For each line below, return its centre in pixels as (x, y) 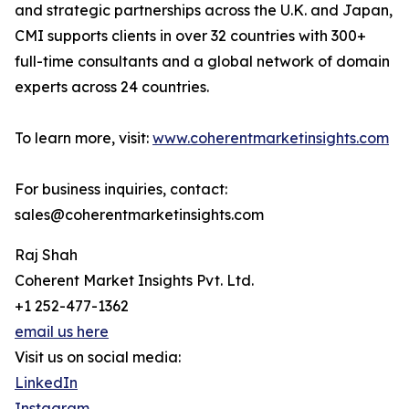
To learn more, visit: (84, 138)
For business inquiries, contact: (121, 189)
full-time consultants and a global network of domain (202, 61)
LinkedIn (46, 383)
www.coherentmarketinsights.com (271, 138)
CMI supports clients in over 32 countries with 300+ (190, 36)
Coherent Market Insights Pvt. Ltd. (134, 280)
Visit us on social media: (98, 357)
